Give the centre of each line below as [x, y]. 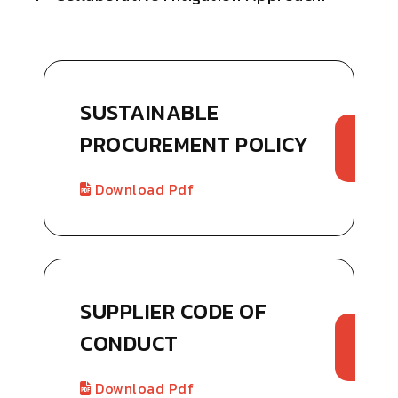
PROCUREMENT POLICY [195, 145]
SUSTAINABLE [150, 113]
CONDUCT [129, 343]
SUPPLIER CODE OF [174, 311]
